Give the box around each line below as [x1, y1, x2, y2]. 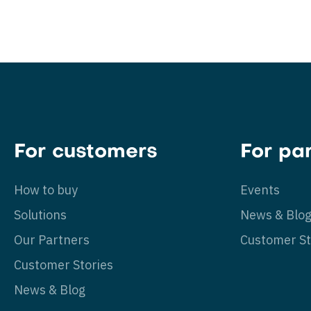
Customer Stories [14, 257, 113, 273]
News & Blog [14, 282, 85, 298]
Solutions [14, 207, 67, 223]
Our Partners [14, 232, 90, 248]
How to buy [14, 182, 78, 198]
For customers [14, 143, 158, 162]
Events [240, 182, 280, 198]
